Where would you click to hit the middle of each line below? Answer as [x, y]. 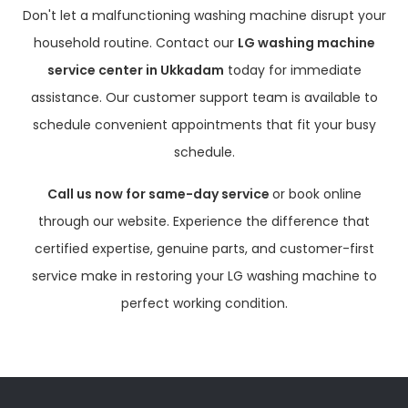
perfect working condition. [204, 303]
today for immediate [292, 70]
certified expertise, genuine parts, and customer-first [204, 249]
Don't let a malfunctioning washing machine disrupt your [204, 15]
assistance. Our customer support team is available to [204, 97]
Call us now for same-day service [159, 194]
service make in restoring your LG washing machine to [204, 276]
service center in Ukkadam [135, 70]
